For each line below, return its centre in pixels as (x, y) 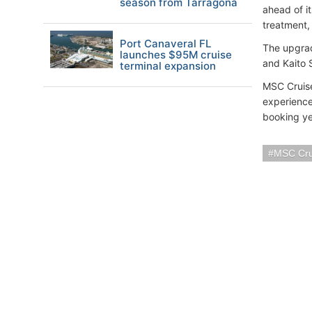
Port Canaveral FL (165, 44)
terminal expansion (168, 66)
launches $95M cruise (176, 55)
